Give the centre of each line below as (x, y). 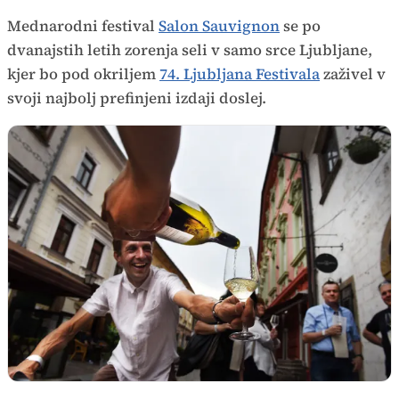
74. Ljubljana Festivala (240, 74)
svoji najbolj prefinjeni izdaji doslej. (137, 98)
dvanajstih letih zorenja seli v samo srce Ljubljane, (190, 50)
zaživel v (353, 74)
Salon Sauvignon (219, 26)
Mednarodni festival (83, 26)
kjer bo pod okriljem (83, 74)
